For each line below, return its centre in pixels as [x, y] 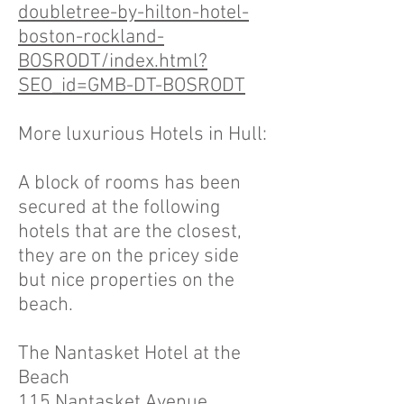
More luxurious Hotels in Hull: [142, 135]
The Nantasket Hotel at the [129, 354]
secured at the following [119, 208]
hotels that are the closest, [130, 232]
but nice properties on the [126, 281]
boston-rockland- [91, 37]
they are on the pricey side [129, 257]
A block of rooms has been [129, 184]
